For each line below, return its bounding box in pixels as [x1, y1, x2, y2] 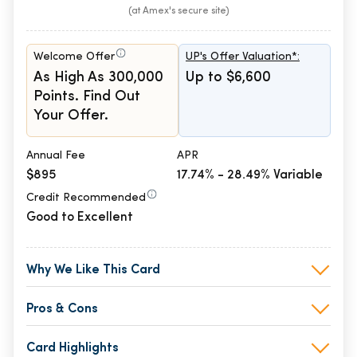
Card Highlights [26, 342, 119, 355]
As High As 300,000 [33, 70, 163, 86]
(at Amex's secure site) [127, 6, 229, 17]
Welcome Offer [33, 51, 115, 64]
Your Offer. [33, 108, 108, 124]
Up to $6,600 [186, 70, 271, 86]
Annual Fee [26, 150, 85, 163]
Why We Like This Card [26, 264, 160, 277]
